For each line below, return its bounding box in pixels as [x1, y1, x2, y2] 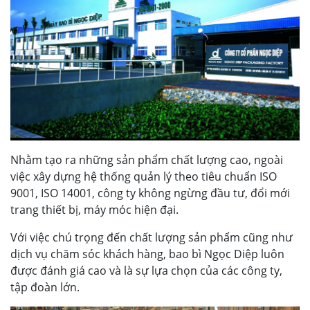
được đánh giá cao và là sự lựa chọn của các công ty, [10, 263, 282, 279]
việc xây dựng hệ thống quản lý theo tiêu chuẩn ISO [10, 169, 277, 185]
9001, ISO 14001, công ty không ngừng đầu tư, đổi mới [10, 185, 290, 201]
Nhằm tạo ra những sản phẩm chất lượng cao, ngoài [10, 152, 283, 168]
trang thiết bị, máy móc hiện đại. [10, 202, 179, 218]
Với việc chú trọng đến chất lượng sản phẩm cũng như [10, 230, 293, 246]
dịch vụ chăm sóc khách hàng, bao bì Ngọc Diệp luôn [10, 246, 284, 262]
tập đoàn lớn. [10, 280, 80, 295]
